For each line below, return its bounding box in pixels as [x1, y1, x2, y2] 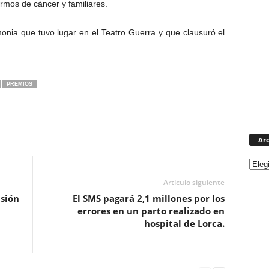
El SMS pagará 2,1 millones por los [72, 192, 225, 204]
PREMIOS [6, 81, 32, 87]
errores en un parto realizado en [77, 205, 225, 217]
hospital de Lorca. [144, 217, 225, 229]
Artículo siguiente [163, 177, 225, 187]
